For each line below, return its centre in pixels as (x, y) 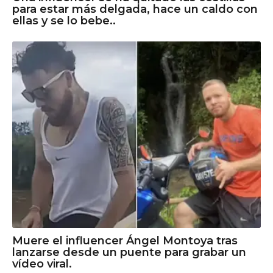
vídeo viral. (42, 264)
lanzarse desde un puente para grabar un (129, 252)
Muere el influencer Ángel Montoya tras (125, 240)
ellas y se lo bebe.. (64, 20)
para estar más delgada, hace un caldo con (135, 9)
